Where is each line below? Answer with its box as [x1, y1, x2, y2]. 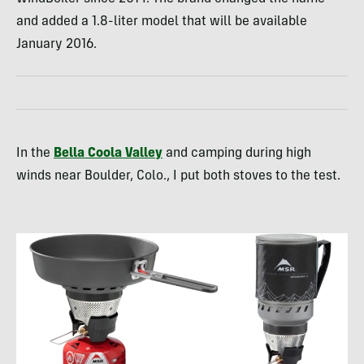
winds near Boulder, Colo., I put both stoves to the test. [16, 170, 340, 184]
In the [16, 147, 54, 161]
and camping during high [162, 147, 311, 161]
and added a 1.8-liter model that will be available [16, 15, 307, 29]
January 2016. [16, 38, 97, 52]
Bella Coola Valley [54, 147, 162, 161]
